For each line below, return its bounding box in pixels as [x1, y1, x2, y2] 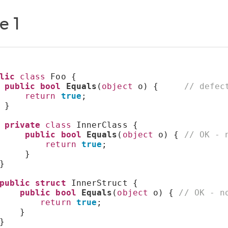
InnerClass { [71, 120, 138, 130]
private [4, 120, 41, 130]
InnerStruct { [66, 178, 138, 188]
